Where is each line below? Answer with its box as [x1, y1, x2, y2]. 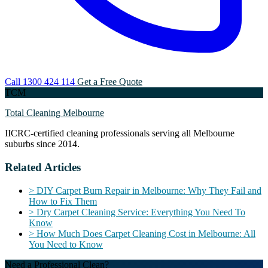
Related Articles [5, 160, 81, 173]
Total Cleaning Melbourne [5, 108, 104, 118]
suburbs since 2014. [5, 139, 80, 150]
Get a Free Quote [77, 77, 142, 87]
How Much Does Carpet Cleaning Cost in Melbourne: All [34, 228, 255, 239]
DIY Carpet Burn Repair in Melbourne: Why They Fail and [34, 185, 261, 196]
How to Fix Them [29, 196, 97, 206]
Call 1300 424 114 [5, 77, 77, 87]
